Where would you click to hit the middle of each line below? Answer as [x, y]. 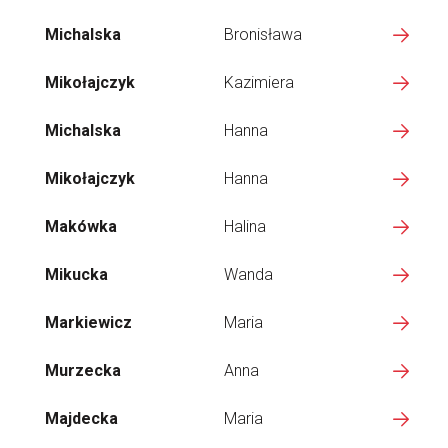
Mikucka [76, 274]
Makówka [81, 226]
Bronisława [263, 34]
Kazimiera [259, 82]
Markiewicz [88, 322]
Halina [245, 226]
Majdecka [81, 418]
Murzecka [83, 370]
